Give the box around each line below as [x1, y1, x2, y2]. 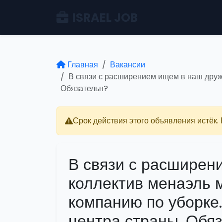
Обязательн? [60, 83, 108, 94]
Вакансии [110, 59, 145, 70]
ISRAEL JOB [72, 9, 138, 26]
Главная [67, 59, 98, 70]
